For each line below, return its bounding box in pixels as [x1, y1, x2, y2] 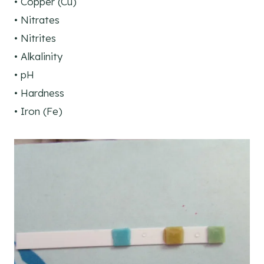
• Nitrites [14, 32, 56, 45]
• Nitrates [14, 14, 60, 27]
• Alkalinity [14, 50, 62, 63]
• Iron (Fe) [14, 105, 62, 118]
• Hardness [14, 87, 64, 100]
